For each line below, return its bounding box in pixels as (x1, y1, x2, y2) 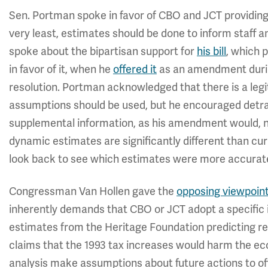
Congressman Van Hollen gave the (9, 184, 176, 198)
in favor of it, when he (9, 62, 113, 76)
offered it (113, 62, 157, 76)
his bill (197, 44, 226, 58)
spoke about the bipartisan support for (9, 44, 197, 58)
